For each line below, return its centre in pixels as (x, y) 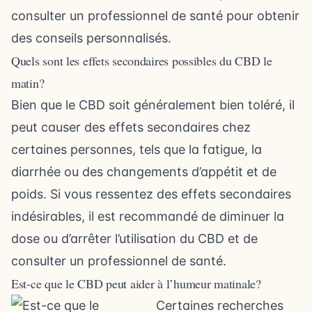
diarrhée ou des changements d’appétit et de (144, 172)
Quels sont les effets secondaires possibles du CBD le (142, 61)
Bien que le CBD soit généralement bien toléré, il (153, 105)
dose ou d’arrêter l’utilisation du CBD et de (134, 239)
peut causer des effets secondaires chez (131, 127)
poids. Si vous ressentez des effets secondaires (151, 194)
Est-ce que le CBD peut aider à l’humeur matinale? (136, 283)
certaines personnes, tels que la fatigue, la (136, 149)
